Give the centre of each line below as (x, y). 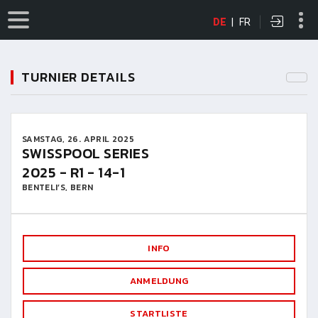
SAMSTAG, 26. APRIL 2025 (78, 139)
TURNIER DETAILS (78, 77)
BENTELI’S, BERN (58, 187)
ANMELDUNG (159, 281)
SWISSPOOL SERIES (86, 153)
